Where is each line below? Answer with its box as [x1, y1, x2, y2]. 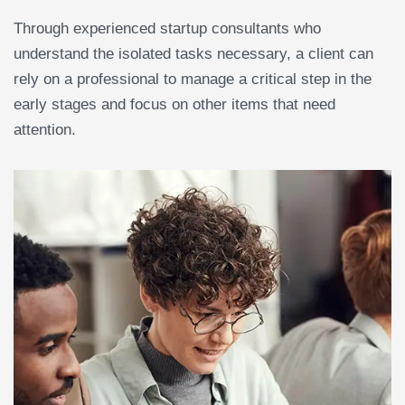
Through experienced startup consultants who [14, 20, 321, 38]
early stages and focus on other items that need [14, 96, 335, 114]
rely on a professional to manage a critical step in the [14, 71, 372, 89]
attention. [14, 121, 76, 139]
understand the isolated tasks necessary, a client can [14, 45, 373, 63]
